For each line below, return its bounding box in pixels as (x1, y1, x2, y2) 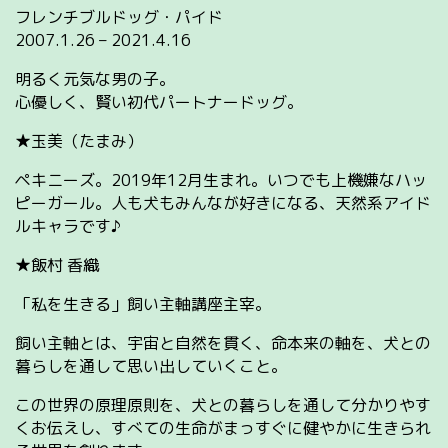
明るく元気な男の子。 (15, 67, 175, 90)
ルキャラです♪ (15, 214, 121, 237)
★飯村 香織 (15, 253, 99, 276)
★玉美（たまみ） (15, 129, 143, 152)
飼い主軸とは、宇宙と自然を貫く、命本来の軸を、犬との (15, 331, 431, 354)
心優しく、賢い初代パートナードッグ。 (15, 90, 303, 113)
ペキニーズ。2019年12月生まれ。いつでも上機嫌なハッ (15, 168, 427, 191)
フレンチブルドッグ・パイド (15, 5, 223, 28)
